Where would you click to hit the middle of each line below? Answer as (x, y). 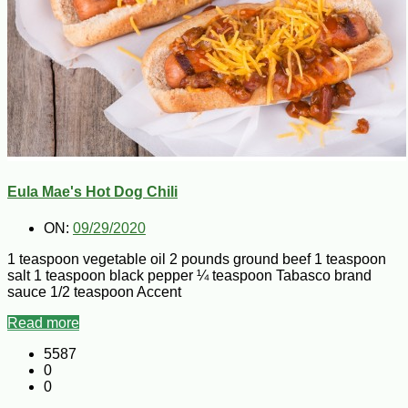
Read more (43, 322)
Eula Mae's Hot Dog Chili (92, 192)
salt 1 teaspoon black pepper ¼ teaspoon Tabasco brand (189, 275)
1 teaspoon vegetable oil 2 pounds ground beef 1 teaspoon (197, 259)
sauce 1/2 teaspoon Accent (94, 291)
